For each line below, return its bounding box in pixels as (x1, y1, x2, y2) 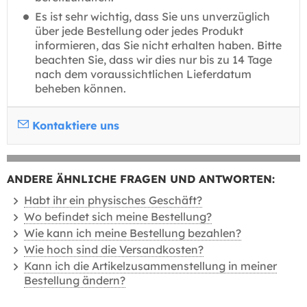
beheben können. (35, 82, 126, 95)
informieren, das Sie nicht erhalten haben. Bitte (35, 38, 282, 52)
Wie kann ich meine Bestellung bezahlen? (24, 226, 241, 240)
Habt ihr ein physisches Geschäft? (24, 193, 202, 207)
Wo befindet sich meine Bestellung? (24, 210, 212, 223)
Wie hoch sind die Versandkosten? (24, 243, 204, 256)
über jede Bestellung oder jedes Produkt (35, 24, 243, 38)
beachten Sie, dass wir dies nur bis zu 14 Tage (35, 53, 272, 66)
